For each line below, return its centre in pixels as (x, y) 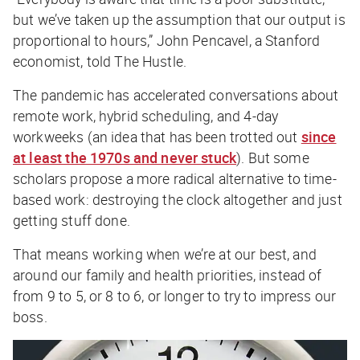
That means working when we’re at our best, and (165, 254)
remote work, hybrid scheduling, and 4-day (146, 115)
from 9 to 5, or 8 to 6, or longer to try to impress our (175, 295)
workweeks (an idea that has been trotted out (157, 136)
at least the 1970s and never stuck (125, 157)
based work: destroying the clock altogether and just (178, 199)
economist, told (64, 61)
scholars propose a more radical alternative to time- (175, 178)
